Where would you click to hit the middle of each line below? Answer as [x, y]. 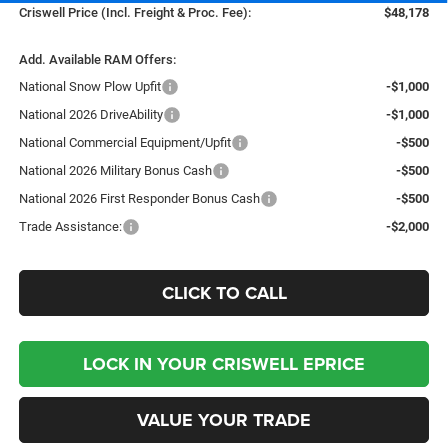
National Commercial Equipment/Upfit [124, 143]
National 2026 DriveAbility [90, 115]
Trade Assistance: [70, 227]
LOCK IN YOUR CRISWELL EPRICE [224, 364]
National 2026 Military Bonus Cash [115, 171]
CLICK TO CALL [224, 293]
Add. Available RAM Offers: [97, 60]
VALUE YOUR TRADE [224, 420]
